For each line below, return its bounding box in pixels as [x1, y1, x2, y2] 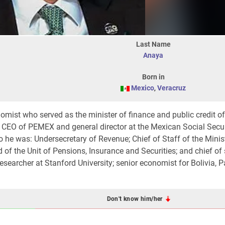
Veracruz [157, 84, 186, 92]
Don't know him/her [106, 195, 165, 202]
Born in [142, 73, 165, 81]
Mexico [131, 84, 154, 92]
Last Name [136, 40, 171, 48]
